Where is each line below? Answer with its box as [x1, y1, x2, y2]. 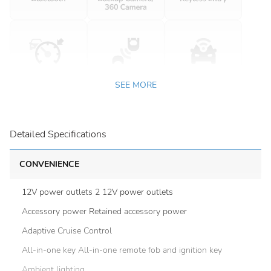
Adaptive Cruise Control [22, 225, 112, 237]
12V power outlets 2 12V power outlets [22, 186, 173, 198]
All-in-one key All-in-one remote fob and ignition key [22, 244, 222, 256]
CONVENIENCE [19, 158, 79, 170]
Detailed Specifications [10, 128, 106, 141]
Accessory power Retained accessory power [22, 206, 187, 217]
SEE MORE [114, 79, 157, 91]
